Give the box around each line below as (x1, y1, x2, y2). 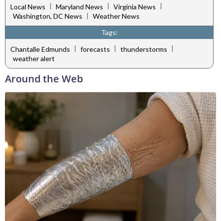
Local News (10, 2, 45, 11)
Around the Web (5, 72, 83, 86)
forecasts (80, 44, 110, 53)
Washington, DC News (13, 12, 82, 21)
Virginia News (113, 2, 156, 11)
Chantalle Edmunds (10, 44, 70, 53)
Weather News (93, 12, 140, 21)
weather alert (13, 54, 55, 63)
